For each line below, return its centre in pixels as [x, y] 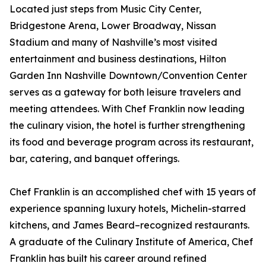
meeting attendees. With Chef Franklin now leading [127, 109]
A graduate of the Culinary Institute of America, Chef [131, 242]
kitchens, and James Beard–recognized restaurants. [129, 225]
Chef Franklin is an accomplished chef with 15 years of [133, 192]
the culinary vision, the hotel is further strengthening [127, 126]
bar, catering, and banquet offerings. [94, 159]
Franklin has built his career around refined [108, 259]
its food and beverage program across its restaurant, [132, 142]
